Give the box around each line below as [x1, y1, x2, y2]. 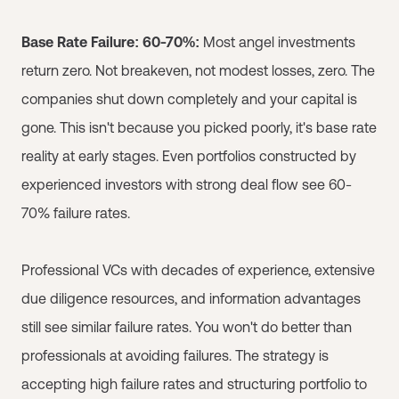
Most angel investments [199, 34, 355, 50]
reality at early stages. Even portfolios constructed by [21, 148, 356, 164]
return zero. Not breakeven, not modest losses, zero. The [21, 62, 375, 78]
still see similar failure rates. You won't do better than [21, 319, 352, 335]
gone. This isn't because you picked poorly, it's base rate [21, 119, 377, 135]
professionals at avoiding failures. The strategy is [21, 347, 329, 363]
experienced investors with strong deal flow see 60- [21, 176, 352, 192]
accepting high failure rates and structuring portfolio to [21, 376, 367, 392]
